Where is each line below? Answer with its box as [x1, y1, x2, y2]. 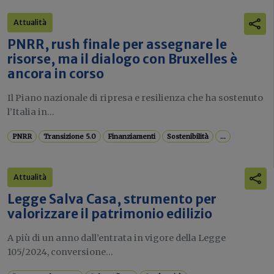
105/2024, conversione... [7, 246, 113, 257]
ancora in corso [7, 65, 104, 82]
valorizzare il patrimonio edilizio [7, 206, 212, 222]
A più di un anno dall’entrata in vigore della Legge [7, 232, 226, 243]
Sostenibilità [167, 131, 209, 141]
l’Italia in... [7, 106, 54, 117]
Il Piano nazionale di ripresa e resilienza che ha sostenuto [7, 92, 263, 103]
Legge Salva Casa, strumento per [7, 191, 217, 207]
